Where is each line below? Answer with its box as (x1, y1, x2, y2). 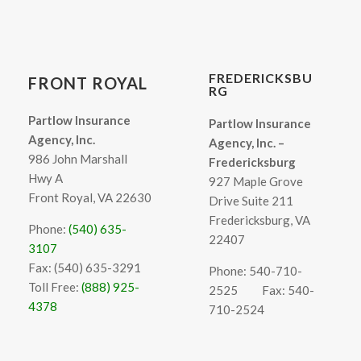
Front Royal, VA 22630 (27, 190, 151, 205)
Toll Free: (27, 280, 81, 295)
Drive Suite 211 (209, 193, 294, 209)
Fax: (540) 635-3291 (27, 260, 141, 276)
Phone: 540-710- (209, 263, 303, 279)
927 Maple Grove (209, 174, 304, 189)
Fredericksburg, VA (209, 213, 311, 228)
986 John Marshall (27, 151, 127, 167)
